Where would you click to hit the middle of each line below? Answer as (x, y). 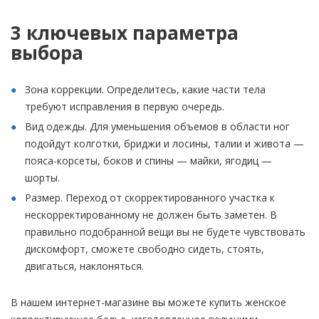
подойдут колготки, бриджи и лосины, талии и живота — (164, 143)
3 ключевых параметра (125, 33)
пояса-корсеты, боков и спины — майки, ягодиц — (148, 161)
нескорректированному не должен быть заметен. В (151, 215)
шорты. (42, 178)
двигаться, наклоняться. (84, 266)
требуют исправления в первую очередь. (125, 106)
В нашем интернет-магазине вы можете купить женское (148, 302)
